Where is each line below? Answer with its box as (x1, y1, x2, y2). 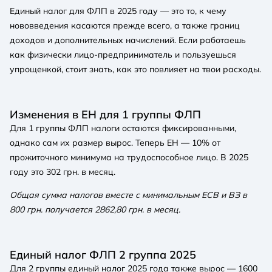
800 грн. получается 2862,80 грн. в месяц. (10, 204, 180, 216)
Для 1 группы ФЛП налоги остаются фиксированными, (10, 123, 236, 134)
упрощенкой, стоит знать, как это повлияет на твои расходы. (10, 64, 261, 75)
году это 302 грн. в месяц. (10, 166, 115, 178)
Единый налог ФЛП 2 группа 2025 (10, 248, 196, 262)
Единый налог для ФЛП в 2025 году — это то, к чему (10, 5, 226, 17)
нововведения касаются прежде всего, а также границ (10, 20, 240, 32)
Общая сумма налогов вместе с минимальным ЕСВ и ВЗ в (10, 189, 247, 201)
